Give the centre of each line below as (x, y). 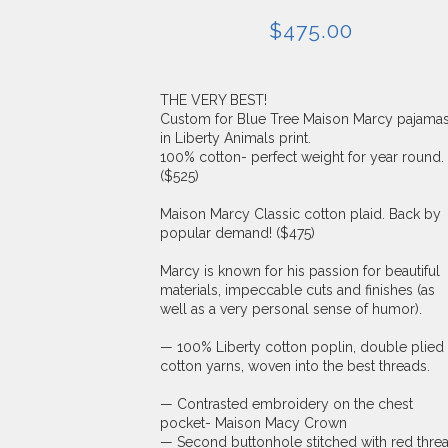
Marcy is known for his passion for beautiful (300, 271)
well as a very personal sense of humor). (291, 309)
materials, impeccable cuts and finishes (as (297, 290)
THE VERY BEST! (215, 100)
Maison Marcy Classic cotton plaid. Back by (300, 214)
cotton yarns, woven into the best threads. (295, 366)
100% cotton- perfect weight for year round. (302, 157)
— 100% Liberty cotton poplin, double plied (302, 347)
